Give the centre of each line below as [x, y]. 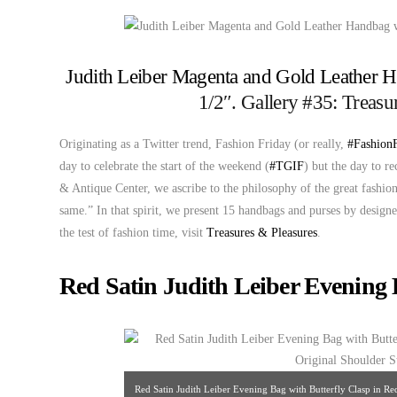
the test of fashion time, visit [133, 233]
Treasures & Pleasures [262, 233]
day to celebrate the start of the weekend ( [164, 166]
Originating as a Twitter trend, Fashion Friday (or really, [203, 144]
